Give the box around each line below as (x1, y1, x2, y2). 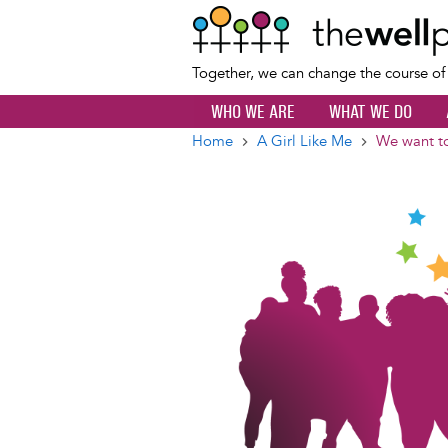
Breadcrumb (192, 145, 332, 175)
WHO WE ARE (211, 101, 295, 123)
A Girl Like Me (257, 132, 352, 151)
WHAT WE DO (329, 101, 412, 123)
